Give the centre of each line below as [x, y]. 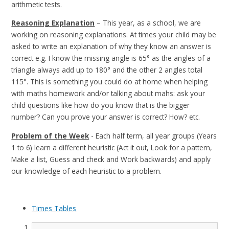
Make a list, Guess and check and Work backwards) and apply [111, 159]
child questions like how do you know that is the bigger [101, 105]
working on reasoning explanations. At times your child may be [114, 35]
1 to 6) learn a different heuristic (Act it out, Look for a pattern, [112, 147]
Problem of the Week [50, 135]
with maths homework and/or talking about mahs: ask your [108, 94]
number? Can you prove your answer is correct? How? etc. [107, 117]
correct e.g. [29, 58]
